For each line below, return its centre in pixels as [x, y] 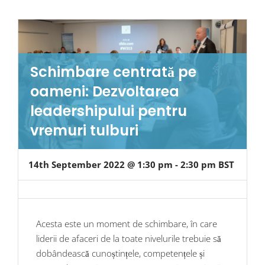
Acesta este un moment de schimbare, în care [127, 223]
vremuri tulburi [84, 130]
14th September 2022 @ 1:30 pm [101, 164]
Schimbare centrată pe [113, 72]
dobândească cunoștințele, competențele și [120, 253]
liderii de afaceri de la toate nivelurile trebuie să [129, 238]
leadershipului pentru [109, 111]
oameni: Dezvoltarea [105, 91]
